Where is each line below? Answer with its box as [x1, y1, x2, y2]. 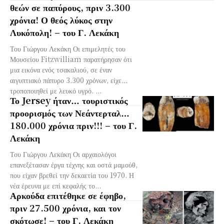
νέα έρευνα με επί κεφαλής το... [10, 180, 101, 190]
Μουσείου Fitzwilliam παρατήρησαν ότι [10, 53, 132, 64]
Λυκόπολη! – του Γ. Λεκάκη [10, 25, 119, 38]
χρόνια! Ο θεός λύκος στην [10, 12, 112, 26]
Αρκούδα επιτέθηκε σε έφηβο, [10, 188, 126, 201]
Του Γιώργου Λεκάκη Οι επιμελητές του [10, 43, 125, 53]
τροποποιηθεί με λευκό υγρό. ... [95, 85, 101, 95]
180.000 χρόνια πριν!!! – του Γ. [10, 118, 137, 131]
